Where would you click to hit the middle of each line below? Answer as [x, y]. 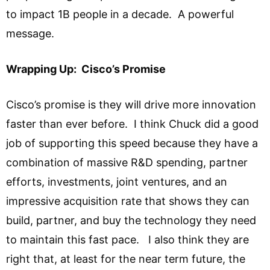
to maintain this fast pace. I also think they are [127, 240]
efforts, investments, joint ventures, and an [117, 182]
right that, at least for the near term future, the [126, 259]
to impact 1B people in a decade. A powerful [120, 14]
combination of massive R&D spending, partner [127, 163]
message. [33, 34]
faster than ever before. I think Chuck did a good [132, 124]
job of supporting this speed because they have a [132, 143]
